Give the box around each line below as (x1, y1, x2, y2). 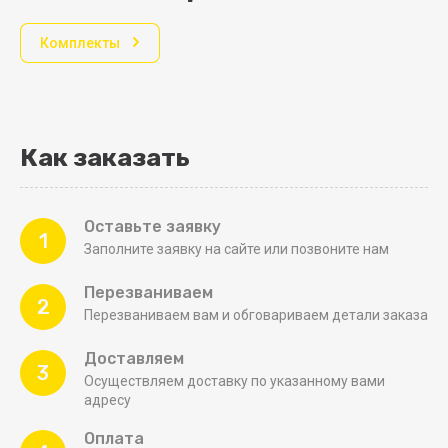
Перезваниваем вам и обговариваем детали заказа (84, 306, 428, 323)
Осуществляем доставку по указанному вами (84, 372, 385, 389)
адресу (84, 391, 131, 408)
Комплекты (40, 34, 120, 51)
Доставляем (84, 348, 184, 368)
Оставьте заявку (84, 216, 221, 236)
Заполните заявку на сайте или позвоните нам (84, 240, 389, 257)
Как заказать (20, 142, 190, 172)
